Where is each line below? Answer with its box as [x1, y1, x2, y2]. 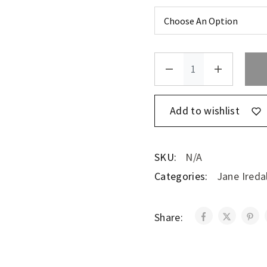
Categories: [154, 169, 208, 184]
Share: [154, 210, 186, 225]
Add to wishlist [169, 104, 240, 118]
